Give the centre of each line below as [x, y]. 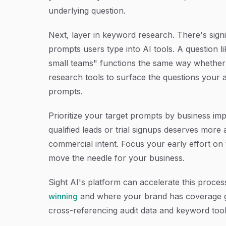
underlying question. [87, 11]
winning [63, 196]
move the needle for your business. [117, 158]
